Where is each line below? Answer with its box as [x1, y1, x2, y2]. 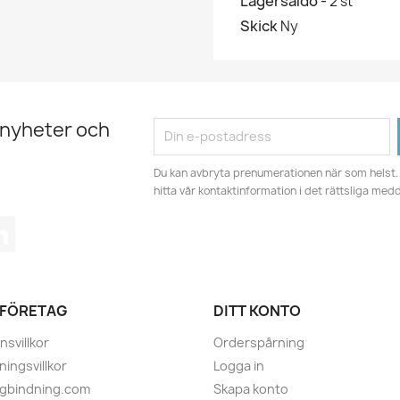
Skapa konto [213, 379, 288, 397]
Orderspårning [213, 333, 304, 351]
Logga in [213, 356, 264, 374]
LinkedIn [14, 214, 73, 235]
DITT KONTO [213, 300, 301, 321]
